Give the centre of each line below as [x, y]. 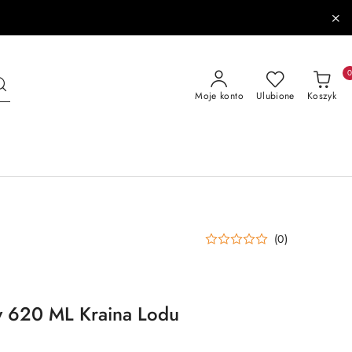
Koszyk [321, 96]
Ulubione [275, 96]
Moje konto [219, 96]
